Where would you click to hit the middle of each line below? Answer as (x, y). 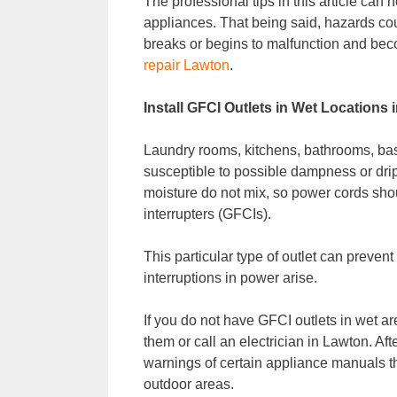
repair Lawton (187, 65)
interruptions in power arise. (230, 277)
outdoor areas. (189, 384)
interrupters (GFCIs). (207, 214)
